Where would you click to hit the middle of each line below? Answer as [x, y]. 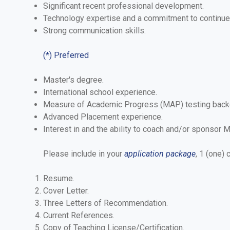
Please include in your [84, 154]
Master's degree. [73, 80]
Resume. [59, 178]
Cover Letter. [66, 190]
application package [160, 154]
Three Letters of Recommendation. [106, 203]
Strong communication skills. [94, 30]
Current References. [79, 215]
